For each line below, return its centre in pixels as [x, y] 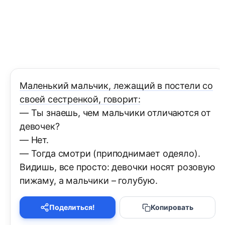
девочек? [40, 127]
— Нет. [34, 140]
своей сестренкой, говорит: [80, 99]
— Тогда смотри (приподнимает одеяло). [110, 154]
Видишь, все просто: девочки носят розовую [118, 167]
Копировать [172, 207]
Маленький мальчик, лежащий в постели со [116, 86]
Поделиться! [72, 207]
